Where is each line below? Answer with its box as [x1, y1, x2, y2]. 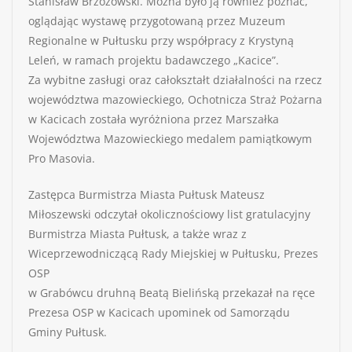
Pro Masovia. [28, 151, 95, 167]
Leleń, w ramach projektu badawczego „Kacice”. [28, 53, 279, 68]
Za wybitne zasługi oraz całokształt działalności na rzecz [28, 72, 322, 88]
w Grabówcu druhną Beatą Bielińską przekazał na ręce [28, 285, 315, 301]
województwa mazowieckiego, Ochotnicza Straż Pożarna [28, 92, 322, 108]
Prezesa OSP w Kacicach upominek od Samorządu [28, 305, 290, 321]
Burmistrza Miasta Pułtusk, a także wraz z [28, 226, 247, 242]
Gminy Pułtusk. [28, 324, 107, 340]
